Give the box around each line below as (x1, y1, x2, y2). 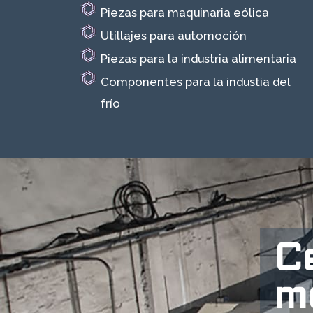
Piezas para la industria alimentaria (101, 52, 297, 66)
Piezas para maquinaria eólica (101, 6, 270, 20)
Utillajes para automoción (101, 29, 247, 43)
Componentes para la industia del (101, 75, 291, 89)
